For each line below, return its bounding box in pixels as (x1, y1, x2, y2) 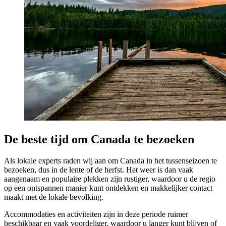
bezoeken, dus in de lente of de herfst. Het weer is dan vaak (4, 165, 193, 174)
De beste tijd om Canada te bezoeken (4, 132, 194, 146)
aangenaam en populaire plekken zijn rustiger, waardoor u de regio (4, 174, 215, 183)
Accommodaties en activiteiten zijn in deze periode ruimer (4, 209, 188, 218)
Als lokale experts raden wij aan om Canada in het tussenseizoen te (4, 156, 217, 165)
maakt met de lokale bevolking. (4, 192, 103, 201)
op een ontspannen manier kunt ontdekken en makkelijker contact (4, 183, 212, 192)
